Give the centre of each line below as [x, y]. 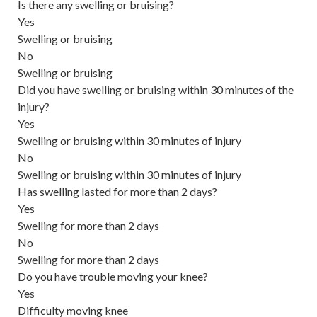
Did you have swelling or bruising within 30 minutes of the [156, 89]
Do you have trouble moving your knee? [113, 276]
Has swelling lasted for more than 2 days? [117, 191]
